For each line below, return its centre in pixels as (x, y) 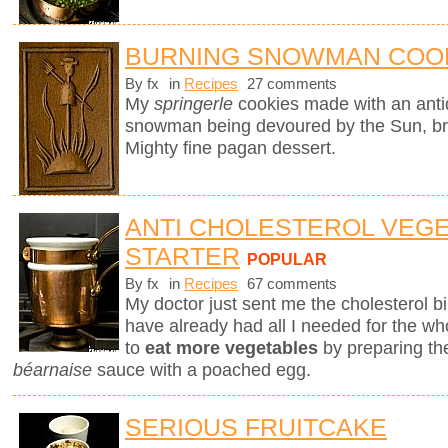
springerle (196, 103)
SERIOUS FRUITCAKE (256, 426)
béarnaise (52, 369)
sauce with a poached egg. (201, 369)
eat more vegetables (231, 347)
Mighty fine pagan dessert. (230, 147)
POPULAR (287, 258)
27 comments (290, 83)
